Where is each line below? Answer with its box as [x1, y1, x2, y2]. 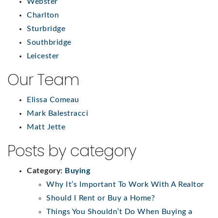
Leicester [27, 52, 59, 60]
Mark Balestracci [27, 109, 88, 117]
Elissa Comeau [27, 95, 79, 104]
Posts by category [7, 139, 136, 162]
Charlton [27, 11, 59, 19]
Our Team [7, 68, 79, 91]
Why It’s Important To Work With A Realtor [46, 180, 204, 188]
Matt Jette [27, 123, 65, 131]
